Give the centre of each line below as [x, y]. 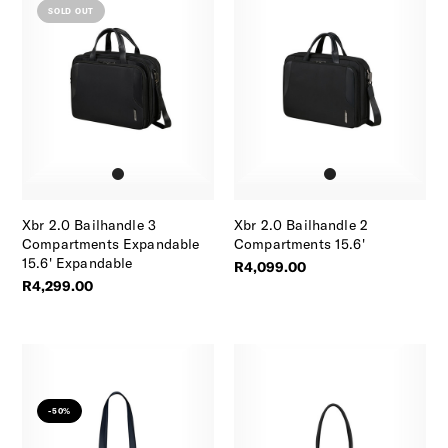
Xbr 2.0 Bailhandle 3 [89, 224]
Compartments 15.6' [299, 243]
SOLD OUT [71, 11]
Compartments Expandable [111, 243]
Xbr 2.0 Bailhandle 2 [301, 224]
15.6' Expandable [77, 262]
